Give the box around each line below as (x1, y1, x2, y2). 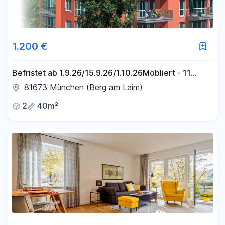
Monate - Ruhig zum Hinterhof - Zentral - (49, 80, 166, 90)
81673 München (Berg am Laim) (24, 82, 143, 92)
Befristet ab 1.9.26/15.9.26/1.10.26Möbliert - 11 (12, 68, 183, 78)
